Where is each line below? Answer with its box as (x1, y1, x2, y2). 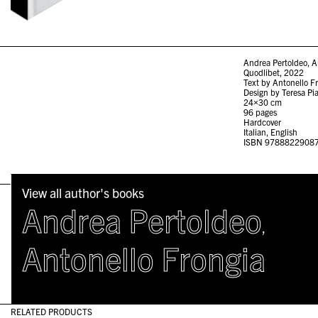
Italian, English (243, 126, 298, 137)
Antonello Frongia (21, 236, 265, 278)
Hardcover (243, 116, 282, 127)
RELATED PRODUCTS (10, 305, 92, 317)
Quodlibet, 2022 (243, 66, 305, 77)
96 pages (243, 106, 278, 117)
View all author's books (21, 184, 144, 201)
